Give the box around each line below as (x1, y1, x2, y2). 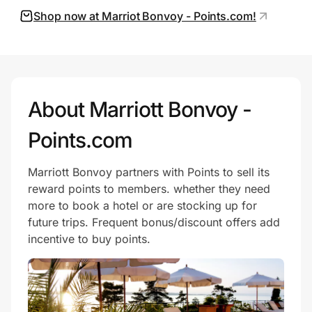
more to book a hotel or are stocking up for (28, 198, 257, 213)
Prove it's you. (11, 46, 116, 66)
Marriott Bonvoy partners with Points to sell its (28, 165, 270, 180)
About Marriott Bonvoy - (28, 97, 251, 123)
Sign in (112, 89, 145, 101)
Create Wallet (22, 89, 84, 101)
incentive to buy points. (28, 232, 150, 247)
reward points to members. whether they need (28, 182, 270, 196)
